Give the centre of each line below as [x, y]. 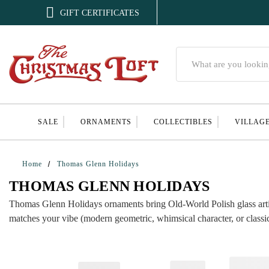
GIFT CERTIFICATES [100, 13]
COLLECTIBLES [183, 122]
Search [187, 53]
